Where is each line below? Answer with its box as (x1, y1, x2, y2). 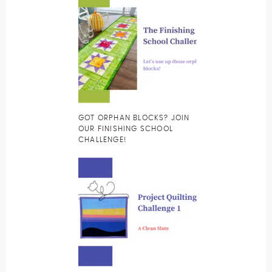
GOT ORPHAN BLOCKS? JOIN (78, 114, 190, 122)
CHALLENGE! (78, 136, 126, 144)
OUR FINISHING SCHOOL (78, 125, 173, 133)
